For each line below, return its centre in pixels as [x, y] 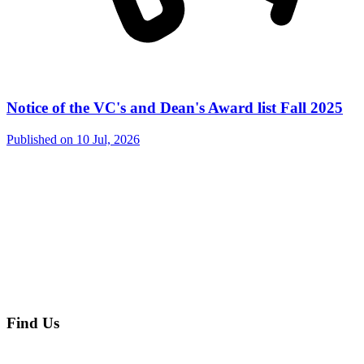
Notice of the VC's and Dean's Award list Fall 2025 [175, 108]
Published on [41, 139]
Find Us [33, 323]
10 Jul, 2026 [108, 139]
